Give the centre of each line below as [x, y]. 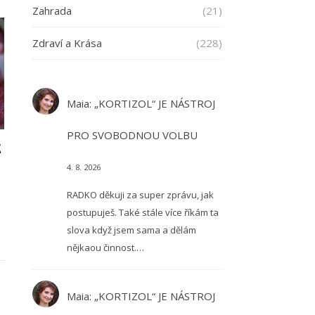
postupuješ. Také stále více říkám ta [142, 212]
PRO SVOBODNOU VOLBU [132, 135]
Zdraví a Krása [67, 43]
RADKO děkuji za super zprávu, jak [140, 194]
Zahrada [52, 11]
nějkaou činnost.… [105, 247]
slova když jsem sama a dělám [131, 230]
